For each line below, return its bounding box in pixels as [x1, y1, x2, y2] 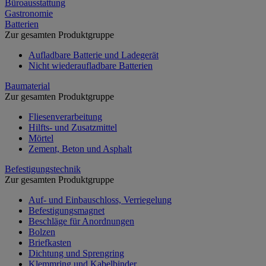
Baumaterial [5, 80, 50, 91]
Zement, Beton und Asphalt [28, 143, 132, 154]
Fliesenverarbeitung [28, 111, 102, 122]
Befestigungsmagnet [28, 205, 104, 216]
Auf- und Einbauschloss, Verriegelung [28, 194, 172, 205]
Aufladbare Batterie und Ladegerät [28, 49, 159, 60]
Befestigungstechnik [5, 163, 81, 174]
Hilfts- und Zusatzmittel [28, 122, 117, 132]
